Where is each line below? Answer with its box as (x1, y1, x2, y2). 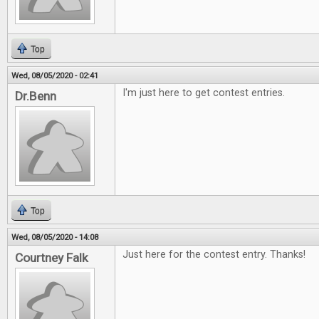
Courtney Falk (15, 251, 88, 265)
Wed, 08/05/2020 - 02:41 (11, 70, 98, 80)
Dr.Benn (15, 89, 56, 103)
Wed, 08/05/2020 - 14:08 (11, 232, 98, 242)
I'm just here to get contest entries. (122, 87, 285, 99)
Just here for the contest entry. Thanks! (122, 249, 305, 261)
